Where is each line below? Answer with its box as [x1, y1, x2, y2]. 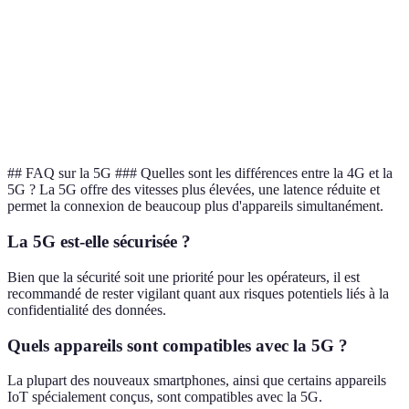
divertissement [312, 96, 386, 110]
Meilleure [130, 77, 179, 91]
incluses [312, 115, 352, 130]
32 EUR [240, 25, 282, 39]
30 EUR [312, 25, 354, 39]
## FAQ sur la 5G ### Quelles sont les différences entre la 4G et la [7, 165, 393, 182]
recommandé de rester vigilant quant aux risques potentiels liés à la [7, 285, 389, 301]
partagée [240, 115, 283, 130]
